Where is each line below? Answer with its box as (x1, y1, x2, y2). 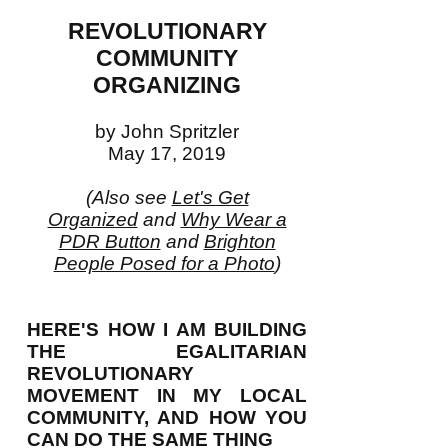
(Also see (85, 187, 172, 208)
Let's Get (171, 187, 249, 208)
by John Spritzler (95, 121, 239, 142)
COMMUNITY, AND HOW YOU (27, 407, 307, 428)
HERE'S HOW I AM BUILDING (27, 319, 307, 340)
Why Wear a (180, 209, 287, 230)
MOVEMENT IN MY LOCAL (27, 385, 307, 406)
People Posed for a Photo (53, 253, 275, 274)
